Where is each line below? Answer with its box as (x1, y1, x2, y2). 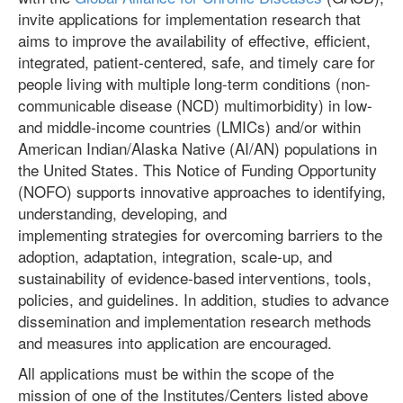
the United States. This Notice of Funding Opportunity (18, 158, 377, 181)
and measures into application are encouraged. (18, 331, 332, 354)
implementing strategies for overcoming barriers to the (18, 223, 382, 246)
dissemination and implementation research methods (18, 309, 372, 332)
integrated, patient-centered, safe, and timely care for (18, 50, 375, 73)
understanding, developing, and (18, 201, 227, 224)
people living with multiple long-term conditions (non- (18, 72, 371, 94)
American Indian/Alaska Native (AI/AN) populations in (18, 137, 377, 159)
